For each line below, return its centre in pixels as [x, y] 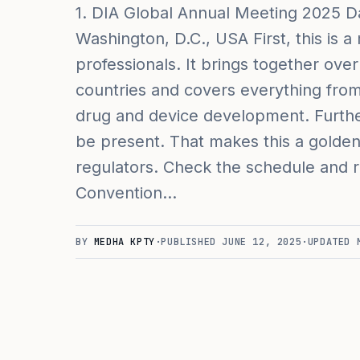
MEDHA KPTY [124, 242]
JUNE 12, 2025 [262, 242]
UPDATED [332, 242]
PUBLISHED [192, 242]
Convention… [126, 193]
